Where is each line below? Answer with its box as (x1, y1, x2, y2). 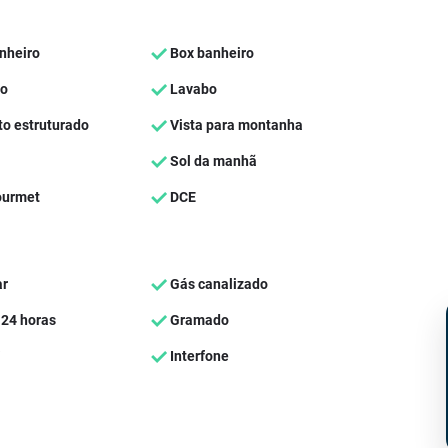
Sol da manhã (166, 152, 257, 169)
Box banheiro (166, 44, 254, 61)
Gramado (166, 311, 229, 328)
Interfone (166, 347, 229, 364)
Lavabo (166, 80, 217, 97)
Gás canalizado (166, 275, 268, 292)
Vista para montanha (166, 116, 303, 133)
